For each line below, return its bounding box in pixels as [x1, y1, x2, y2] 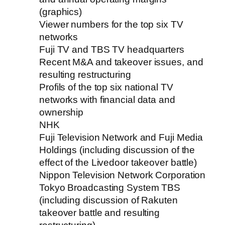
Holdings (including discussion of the [39, 145, 195, 156]
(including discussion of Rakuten [39, 195, 178, 206]
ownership [39, 107, 84, 118]
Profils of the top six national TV [39, 82, 173, 93]
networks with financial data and [39, 94, 175, 105]
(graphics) [39, 7, 82, 18]
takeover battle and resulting [39, 207, 160, 218]
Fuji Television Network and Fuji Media [39, 132, 203, 143]
